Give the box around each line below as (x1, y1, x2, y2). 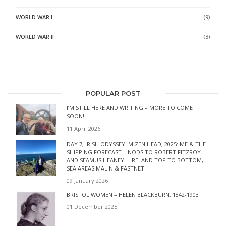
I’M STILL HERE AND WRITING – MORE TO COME (67, 104, 193, 112)
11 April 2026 (67, 124, 100, 132)
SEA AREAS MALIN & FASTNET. (67, 164, 146, 172)
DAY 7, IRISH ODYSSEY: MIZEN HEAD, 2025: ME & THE (67, 140, 206, 148)
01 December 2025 (67, 203, 117, 211)
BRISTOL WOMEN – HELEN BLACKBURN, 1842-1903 (67, 191, 199, 199)
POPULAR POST (85, 89, 141, 98)
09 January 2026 (67, 177, 108, 185)
